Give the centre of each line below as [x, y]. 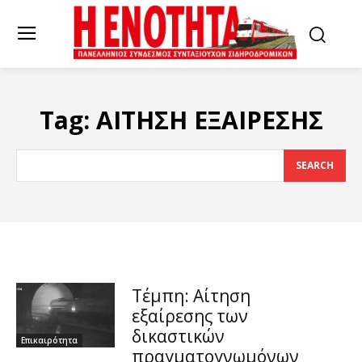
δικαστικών [178, 337]
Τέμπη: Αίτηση [191, 296]
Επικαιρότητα [49, 340]
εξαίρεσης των [189, 316]
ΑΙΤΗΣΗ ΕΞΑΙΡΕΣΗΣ [209, 120]
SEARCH [315, 166]
